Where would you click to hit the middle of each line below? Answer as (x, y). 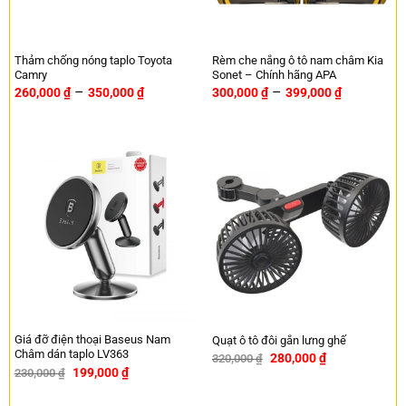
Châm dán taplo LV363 (71, 354)
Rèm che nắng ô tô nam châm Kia (297, 60)
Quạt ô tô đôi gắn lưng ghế (279, 341)
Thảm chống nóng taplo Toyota (93, 60)
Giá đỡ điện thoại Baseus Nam (92, 340)
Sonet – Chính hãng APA (274, 74)
